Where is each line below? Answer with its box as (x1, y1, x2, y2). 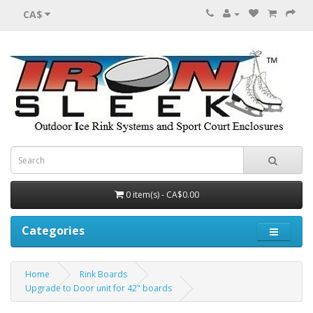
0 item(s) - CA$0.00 (125, 189, 199, 201)
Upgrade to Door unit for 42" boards (25, 282, 172, 294)
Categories (22, 223, 85, 238)
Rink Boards (80, 268, 127, 280)
